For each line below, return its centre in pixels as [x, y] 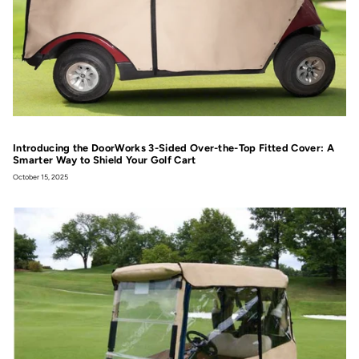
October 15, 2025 [40, 176]
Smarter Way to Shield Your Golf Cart [105, 159]
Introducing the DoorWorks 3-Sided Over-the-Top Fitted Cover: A [173, 147]
